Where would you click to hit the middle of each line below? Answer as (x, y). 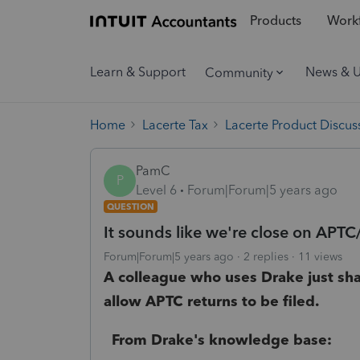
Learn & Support (138, 72)
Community (239, 72)
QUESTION (131, 206)
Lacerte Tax (175, 125)
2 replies (266, 256)
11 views (320, 256)
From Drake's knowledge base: (218, 340)
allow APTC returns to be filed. (211, 301)
